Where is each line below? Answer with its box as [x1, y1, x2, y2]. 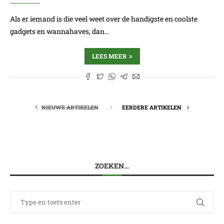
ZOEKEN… [95, 161, 129, 170]
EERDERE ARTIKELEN [122, 103, 183, 111]
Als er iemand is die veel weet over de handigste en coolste [10, 14, 197, 23]
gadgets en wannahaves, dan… [10, 26, 109, 36]
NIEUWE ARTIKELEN [41, 103, 98, 111]
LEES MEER [91, 52, 126, 60]
